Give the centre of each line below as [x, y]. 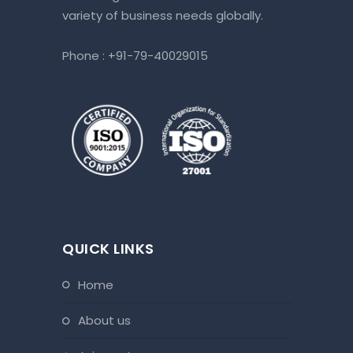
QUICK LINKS [108, 249]
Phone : [85, 55]
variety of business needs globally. [164, 15]
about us [108, 321]
